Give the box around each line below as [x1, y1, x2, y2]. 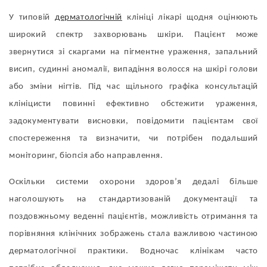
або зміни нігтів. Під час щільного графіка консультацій [9, 82, 258, 91]
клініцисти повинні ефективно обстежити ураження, [9, 100, 258, 108]
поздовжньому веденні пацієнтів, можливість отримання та [9, 212, 258, 221]
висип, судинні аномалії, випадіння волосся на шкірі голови [9, 65, 258, 74]
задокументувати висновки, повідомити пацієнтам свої [9, 117, 258, 126]
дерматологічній [55, 13, 122, 22]
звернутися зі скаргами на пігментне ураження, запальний [9, 48, 258, 57]
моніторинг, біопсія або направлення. [9, 151, 163, 160]
